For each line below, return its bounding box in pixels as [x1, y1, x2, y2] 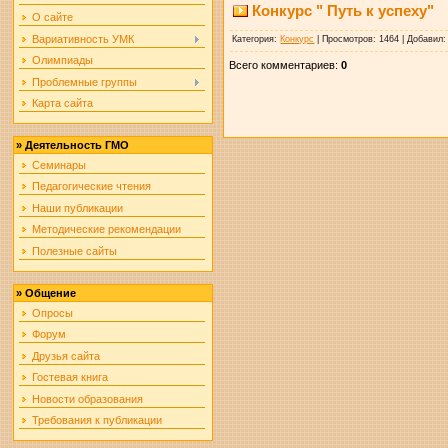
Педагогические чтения [32, 180, 152, 193]
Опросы [32, 307, 74, 319]
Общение [25, 287, 77, 299]
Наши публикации [32, 201, 124, 214]
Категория [232, 33, 275, 44]
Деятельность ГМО [25, 139, 130, 151]
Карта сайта [32, 96, 94, 109]
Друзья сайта [32, 349, 101, 362]
